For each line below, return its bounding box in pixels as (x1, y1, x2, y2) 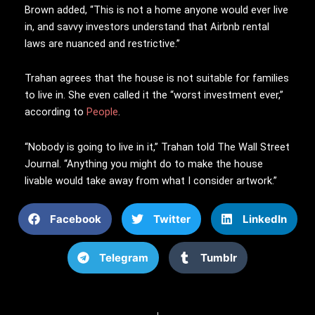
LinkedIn (242, 212, 287, 226)
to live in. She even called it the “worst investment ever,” (25, 89, 283, 102)
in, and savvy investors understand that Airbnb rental (25, 20, 269, 33)
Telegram (99, 250, 148, 264)
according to (25, 105, 86, 119)
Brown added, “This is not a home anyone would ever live (25, 3, 288, 16)
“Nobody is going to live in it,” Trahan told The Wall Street (25, 140, 290, 153)
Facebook (49, 212, 101, 226)
